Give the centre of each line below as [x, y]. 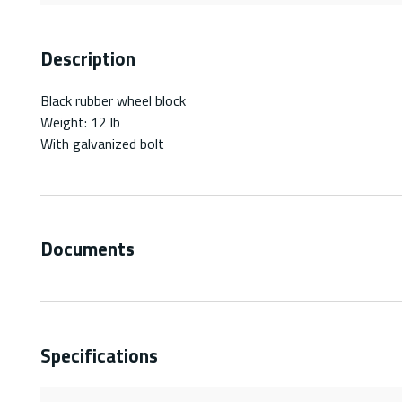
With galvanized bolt [102, 143]
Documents [87, 248]
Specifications [99, 355]
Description [88, 58]
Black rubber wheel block [113, 100]
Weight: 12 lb [80, 122]
